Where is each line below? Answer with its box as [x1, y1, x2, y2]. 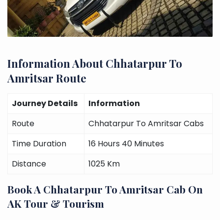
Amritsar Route [7, 70, 86, 85]
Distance [12, 158, 46, 169]
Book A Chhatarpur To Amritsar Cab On [7, 182, 203, 196]
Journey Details [12, 97, 78, 109]
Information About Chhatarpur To [7, 55, 182, 71]
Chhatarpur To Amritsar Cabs [88, 117, 204, 129]
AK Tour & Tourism [7, 196, 104, 210]
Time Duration [12, 137, 66, 149]
